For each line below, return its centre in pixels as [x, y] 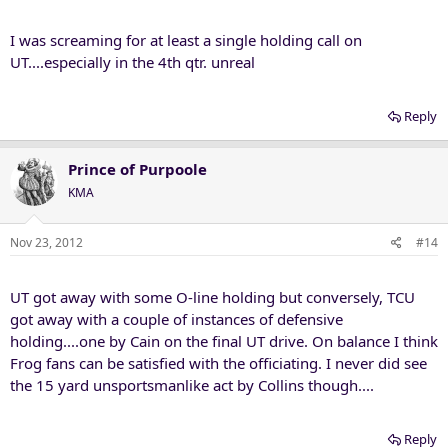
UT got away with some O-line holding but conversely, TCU [212, 297]
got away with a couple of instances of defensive [176, 319]
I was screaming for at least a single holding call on [186, 39]
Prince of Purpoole [137, 168]
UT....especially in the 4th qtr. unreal [132, 61]
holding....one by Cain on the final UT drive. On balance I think [224, 341]
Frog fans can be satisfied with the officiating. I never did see [218, 363]
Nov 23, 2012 [46, 242]
